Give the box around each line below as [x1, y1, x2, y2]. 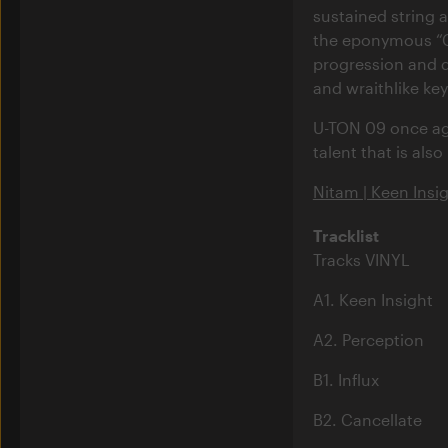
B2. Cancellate [312, 409, 422, 429]
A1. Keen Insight [312, 289, 433, 309]
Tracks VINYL [312, 249, 410, 269]
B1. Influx [312, 369, 379, 389]
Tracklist [312, 225, 379, 245]
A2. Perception [312, 329, 424, 349]
